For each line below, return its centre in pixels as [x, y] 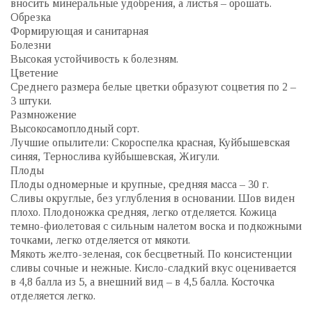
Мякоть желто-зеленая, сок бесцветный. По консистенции [151, 253]
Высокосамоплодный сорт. [75, 128]
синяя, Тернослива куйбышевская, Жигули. [115, 156]
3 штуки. [31, 100]
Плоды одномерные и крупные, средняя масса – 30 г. [140, 184]
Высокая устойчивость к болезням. [94, 58]
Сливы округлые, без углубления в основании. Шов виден [153, 198]
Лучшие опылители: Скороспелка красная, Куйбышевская [150, 142]
